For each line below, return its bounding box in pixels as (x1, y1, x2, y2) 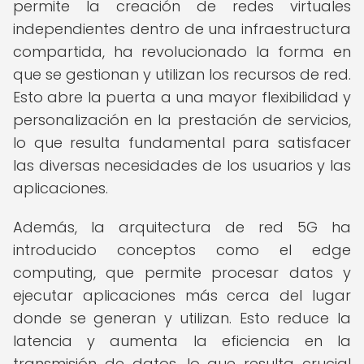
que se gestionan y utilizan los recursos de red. (13, 64, 351, 84)
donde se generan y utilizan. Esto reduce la (13, 308, 351, 328)
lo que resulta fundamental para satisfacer (13, 132, 351, 153)
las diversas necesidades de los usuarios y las (13, 155, 351, 175)
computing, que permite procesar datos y (13, 262, 351, 283)
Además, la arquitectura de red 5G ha (13, 217, 351, 237)
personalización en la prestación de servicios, (13, 110, 351, 130)
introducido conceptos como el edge (13, 240, 351, 260)
